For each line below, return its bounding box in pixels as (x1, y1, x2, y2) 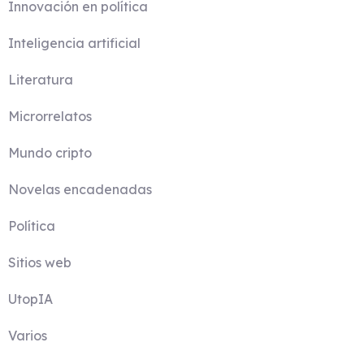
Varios (8, 327, 47, 344)
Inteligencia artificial (8, 35, 141, 51)
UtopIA (8, 291, 53, 307)
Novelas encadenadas (8, 181, 152, 197)
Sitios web (8, 254, 71, 271)
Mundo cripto (8, 145, 92, 161)
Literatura (8, 71, 73, 88)
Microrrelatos (8, 108, 92, 124)
